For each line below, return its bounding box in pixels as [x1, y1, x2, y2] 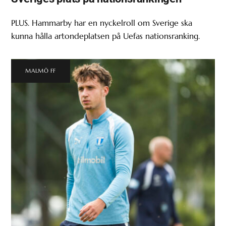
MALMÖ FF [25, 67, 56, 75]
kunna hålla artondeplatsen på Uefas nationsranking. [11, 30, 200, 41]
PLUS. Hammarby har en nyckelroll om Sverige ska [11, 17, 193, 28]
